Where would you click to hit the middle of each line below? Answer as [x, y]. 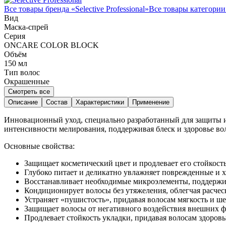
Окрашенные [27, 81]
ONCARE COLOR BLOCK [51, 45]
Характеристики [100, 102]
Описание [23, 102]
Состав [57, 102]
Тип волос [22, 72]
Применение [151, 102]
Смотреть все [29, 91]
